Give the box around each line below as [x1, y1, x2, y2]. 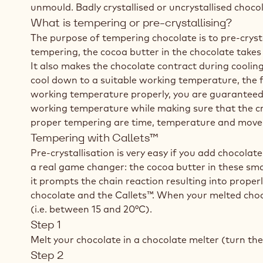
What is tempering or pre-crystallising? [31, 15, 232, 29]
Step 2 [31, 247, 63, 262]
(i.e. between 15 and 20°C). [31, 203, 152, 215]
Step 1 [31, 217, 61, 231]
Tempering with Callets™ [31, 130, 159, 144]
